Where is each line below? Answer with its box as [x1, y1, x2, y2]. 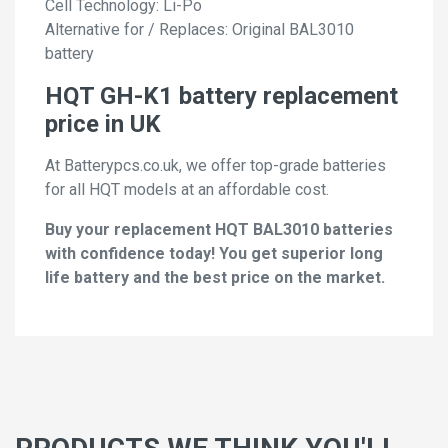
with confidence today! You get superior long [45, 244, 383, 264]
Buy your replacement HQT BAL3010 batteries [45, 220, 393, 240]
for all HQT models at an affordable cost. [45, 180, 329, 200]
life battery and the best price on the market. [45, 268, 385, 288]
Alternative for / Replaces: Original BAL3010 [45, 20, 354, 40]
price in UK [45, 110, 161, 139]
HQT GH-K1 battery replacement [45, 82, 398, 111]
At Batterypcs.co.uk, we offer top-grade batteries [45, 156, 386, 176]
